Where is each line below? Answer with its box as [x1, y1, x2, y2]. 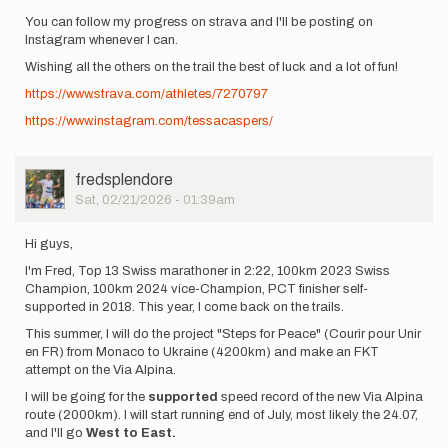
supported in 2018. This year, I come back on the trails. [25, 299, 344, 314]
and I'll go [25, 425, 86, 440]
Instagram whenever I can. [25, 32, 178, 47]
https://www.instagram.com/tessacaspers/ [25, 113, 273, 128]
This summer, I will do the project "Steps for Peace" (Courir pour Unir [25, 326, 421, 341]
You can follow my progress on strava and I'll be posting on [25, 14, 373, 29]
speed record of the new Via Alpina [221, 389, 423, 404]
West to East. [86, 425, 176, 440]
